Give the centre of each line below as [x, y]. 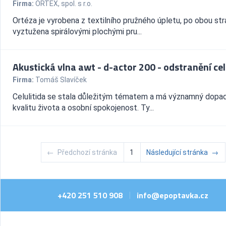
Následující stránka [177, 152]
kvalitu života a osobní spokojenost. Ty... [83, 108]
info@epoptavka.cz [173, 195]
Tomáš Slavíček [61, 80]
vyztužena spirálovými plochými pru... [77, 32]
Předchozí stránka [88, 152]
